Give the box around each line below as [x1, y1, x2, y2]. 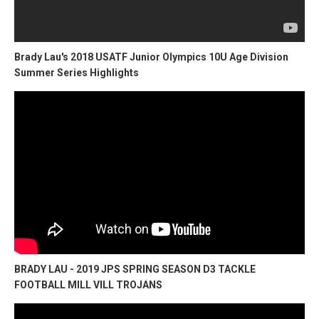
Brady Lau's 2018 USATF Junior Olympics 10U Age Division [14, 51, 288, 63]
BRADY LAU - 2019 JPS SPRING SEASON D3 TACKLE [14, 263, 256, 276]
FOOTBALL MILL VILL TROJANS [14, 279, 162, 291]
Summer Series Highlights [14, 66, 139, 78]
